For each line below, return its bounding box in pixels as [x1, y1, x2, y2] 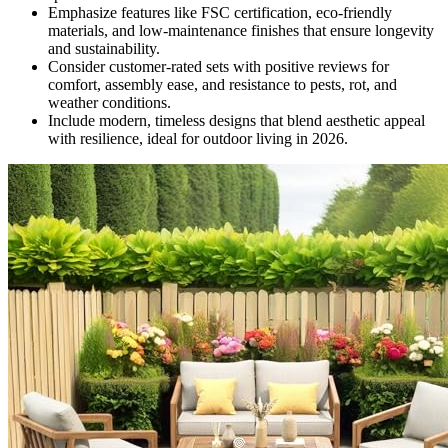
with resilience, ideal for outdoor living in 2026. [48, 129, 348, 147]
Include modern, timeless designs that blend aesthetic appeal [48, 111, 425, 129]
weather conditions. [48, 93, 171, 111]
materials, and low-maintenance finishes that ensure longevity [48, 21, 434, 39]
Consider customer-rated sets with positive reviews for [48, 57, 389, 75]
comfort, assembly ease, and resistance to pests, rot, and [48, 75, 397, 93]
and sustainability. [48, 39, 160, 57]
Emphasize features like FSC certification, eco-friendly [48, 3, 392, 21]
